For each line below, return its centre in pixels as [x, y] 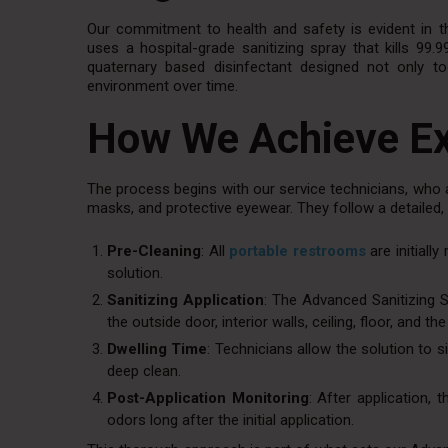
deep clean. [144, 370]
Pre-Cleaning [154, 250]
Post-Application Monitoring [208, 397]
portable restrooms [297, 250]
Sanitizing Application [185, 299]
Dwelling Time [157, 348]
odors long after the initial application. [230, 419]
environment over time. [162, 85]
